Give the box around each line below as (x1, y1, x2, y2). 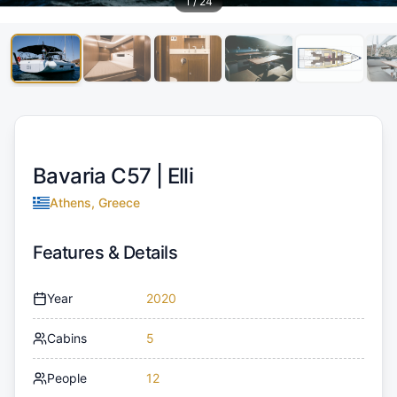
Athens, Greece (49, 194, 140, 210)
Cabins (47, 330, 87, 346)
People (47, 370, 87, 385)
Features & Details (33, 241, 177, 263)
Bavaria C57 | (33, 162, 167, 189)
